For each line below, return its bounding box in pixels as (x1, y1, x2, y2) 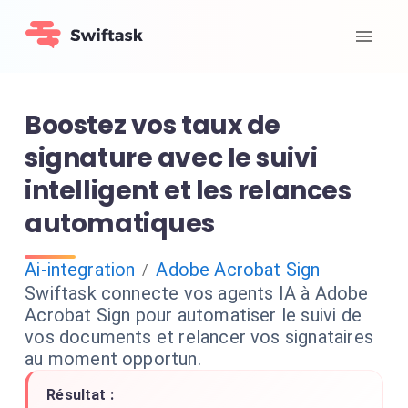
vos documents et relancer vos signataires (25, 326, 373, 348)
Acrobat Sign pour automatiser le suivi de (25, 304, 362, 326)
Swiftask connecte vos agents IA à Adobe (25, 282, 369, 304)
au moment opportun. (25, 348, 201, 370)
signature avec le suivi (25, 140, 318, 176)
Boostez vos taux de (25, 107, 280, 143)
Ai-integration (25, 259, 136, 280)
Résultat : (46, 386, 114, 403)
